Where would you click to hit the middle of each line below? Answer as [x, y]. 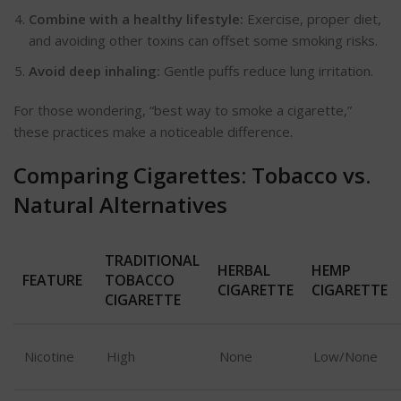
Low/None [346, 356]
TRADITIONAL [152, 260]
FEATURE [52, 280]
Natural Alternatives [120, 204]
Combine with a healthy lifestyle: [136, 18]
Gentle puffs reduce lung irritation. [267, 70]
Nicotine [49, 356]
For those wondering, [80, 110]
